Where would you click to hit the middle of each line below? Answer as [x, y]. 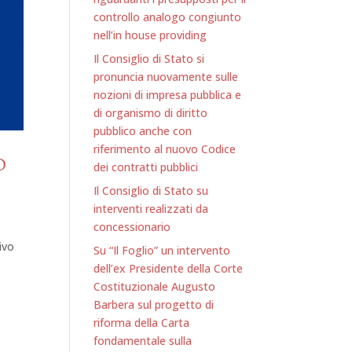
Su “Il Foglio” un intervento [162, 250]
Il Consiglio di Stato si [149, 59]
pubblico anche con [143, 131]
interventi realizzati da [151, 209]
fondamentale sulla [143, 341]
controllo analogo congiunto [168, 17]
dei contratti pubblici [146, 167]
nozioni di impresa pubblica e [168, 95]
